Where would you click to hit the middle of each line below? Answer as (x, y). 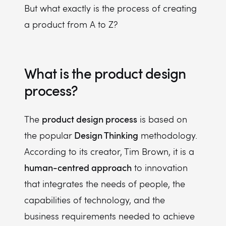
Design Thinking (106, 135)
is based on (162, 119)
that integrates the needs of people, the (105, 184)
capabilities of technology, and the (95, 200)
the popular (49, 135)
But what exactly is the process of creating (110, 8)
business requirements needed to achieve (109, 216)
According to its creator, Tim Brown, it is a (109, 151)
